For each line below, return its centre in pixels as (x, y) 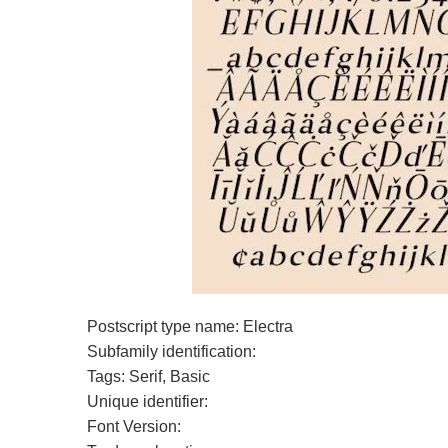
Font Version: (134, 426)
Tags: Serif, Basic (148, 376)
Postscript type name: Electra (190, 326)
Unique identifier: (147, 401)
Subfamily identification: (171, 351)
